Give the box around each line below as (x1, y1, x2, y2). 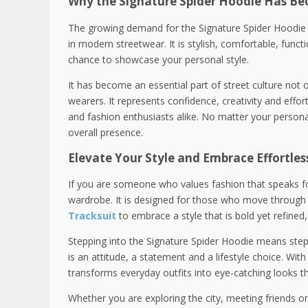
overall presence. (68, 125, 143, 139)
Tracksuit (68, 208, 116, 222)
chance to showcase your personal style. (68, 52, 249, 66)
